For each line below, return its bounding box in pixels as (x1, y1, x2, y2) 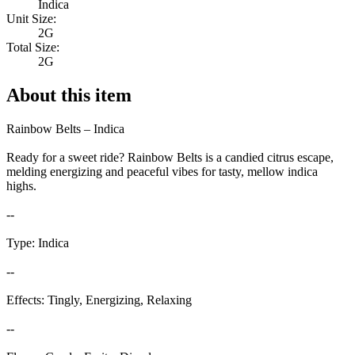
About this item (6, 85, 132, 106)
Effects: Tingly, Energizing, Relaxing (6, 293, 192, 307)
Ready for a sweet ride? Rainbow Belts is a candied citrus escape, (6, 151, 334, 165)
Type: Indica (6, 236, 69, 250)
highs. (6, 179, 36, 193)
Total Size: (6, 40, 59, 55)
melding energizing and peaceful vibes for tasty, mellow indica (6, 165, 318, 179)
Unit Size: (6, 12, 56, 26)
